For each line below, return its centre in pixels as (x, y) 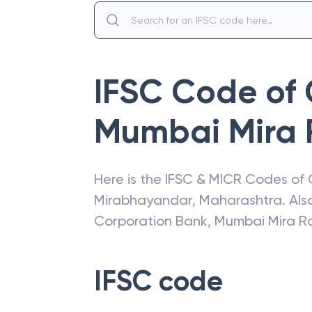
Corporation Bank (151, 221)
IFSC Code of (199, 92)
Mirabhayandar (143, 200)
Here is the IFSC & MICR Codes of (201, 179)
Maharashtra (241, 200)
